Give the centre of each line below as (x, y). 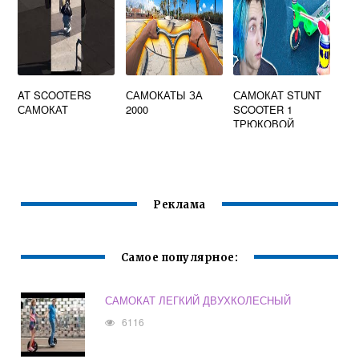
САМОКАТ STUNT (278, 95)
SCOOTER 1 (263, 110)
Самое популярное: (179, 258)
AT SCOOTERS (55, 95)
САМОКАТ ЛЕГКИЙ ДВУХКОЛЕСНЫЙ (198, 301)
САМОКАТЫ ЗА (164, 95)
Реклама (179, 205)
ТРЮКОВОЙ (264, 124)
